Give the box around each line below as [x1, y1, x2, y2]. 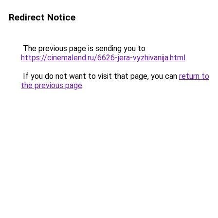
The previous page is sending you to [21, 44, 145, 53]
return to [179, 72, 209, 81]
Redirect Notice [9, 12, 75, 23]
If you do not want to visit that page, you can [21, 72, 179, 81]
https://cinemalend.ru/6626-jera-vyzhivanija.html [21, 53, 185, 62]
